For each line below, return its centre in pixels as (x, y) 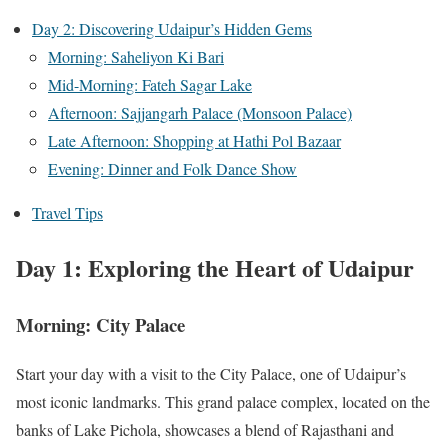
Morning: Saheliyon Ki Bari (136, 57)
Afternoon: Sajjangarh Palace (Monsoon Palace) (200, 113)
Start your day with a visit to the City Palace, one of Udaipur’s (211, 374)
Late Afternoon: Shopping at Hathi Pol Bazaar (194, 141)
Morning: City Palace (100, 325)
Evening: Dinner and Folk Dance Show (172, 169)
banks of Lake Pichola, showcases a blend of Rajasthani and (205, 430)
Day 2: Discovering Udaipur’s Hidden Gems (172, 29)
